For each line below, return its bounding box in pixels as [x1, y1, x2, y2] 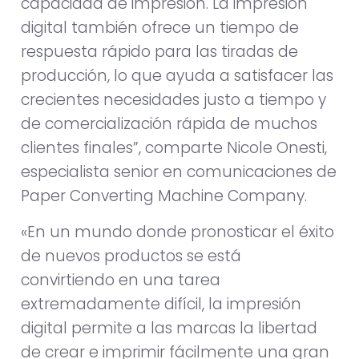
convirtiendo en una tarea [21, 268, 220, 291]
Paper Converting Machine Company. [21, 185, 307, 208]
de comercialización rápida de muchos [21, 113, 317, 135]
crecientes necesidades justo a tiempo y [21, 89, 326, 111]
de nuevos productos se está [21, 244, 241, 267]
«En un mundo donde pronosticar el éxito [21, 220, 334, 243]
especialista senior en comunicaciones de [21, 161, 337, 184]
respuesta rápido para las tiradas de [21, 41, 298, 63]
